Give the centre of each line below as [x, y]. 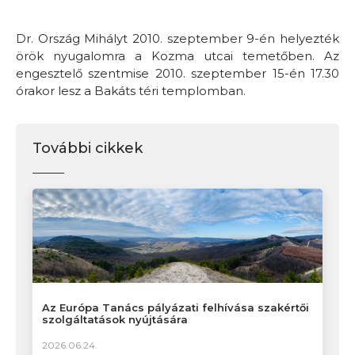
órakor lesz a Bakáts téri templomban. [131, 90]
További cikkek [88, 148]
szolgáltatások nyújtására [115, 320]
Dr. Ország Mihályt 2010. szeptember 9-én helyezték [177, 38]
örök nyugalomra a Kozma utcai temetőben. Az [177, 55]
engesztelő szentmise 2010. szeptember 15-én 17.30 [177, 73]
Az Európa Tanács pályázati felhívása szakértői [176, 308]
